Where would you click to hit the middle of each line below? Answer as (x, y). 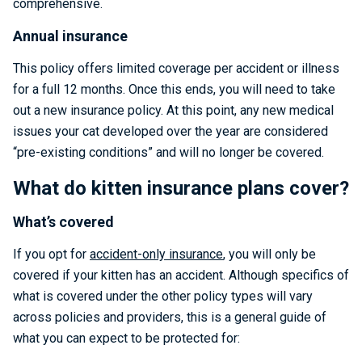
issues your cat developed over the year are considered (170, 131)
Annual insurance (70, 36)
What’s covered (63, 222)
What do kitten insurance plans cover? (181, 188)
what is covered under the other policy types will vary (163, 296)
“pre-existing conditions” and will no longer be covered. (168, 152)
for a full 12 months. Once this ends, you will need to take (174, 89)
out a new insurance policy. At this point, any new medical (173, 110)
